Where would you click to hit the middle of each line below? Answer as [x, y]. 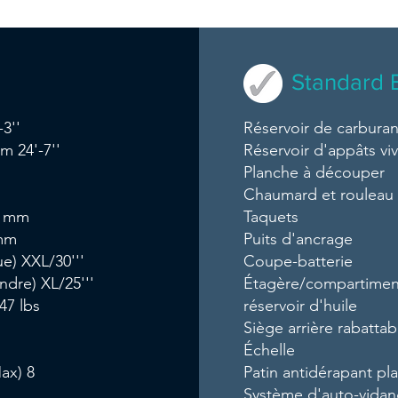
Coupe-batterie [298, 261]
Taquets [271, 217]
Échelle [270, 350]
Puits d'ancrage [298, 239]
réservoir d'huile [301, 306]
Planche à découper [314, 172]
